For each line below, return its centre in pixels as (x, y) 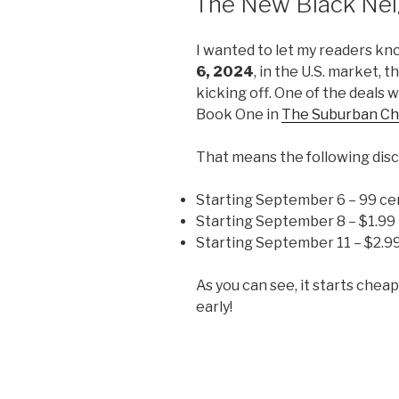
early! (214, 307)
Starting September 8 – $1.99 (296, 221)
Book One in (239, 114)
